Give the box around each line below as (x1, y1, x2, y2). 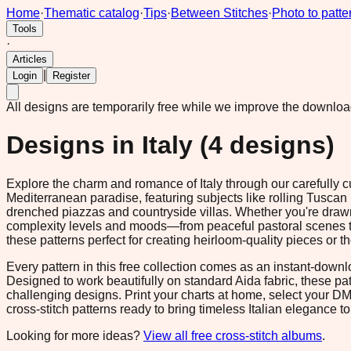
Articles (13, 53, 47, 65)
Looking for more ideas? (6, 328, 143, 342)
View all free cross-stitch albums (143, 328, 322, 342)
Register (52, 70, 90, 81)
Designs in (6, 131, 142, 160)
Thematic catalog (44, 6, 139, 20)
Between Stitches (171, 6, 268, 20)
